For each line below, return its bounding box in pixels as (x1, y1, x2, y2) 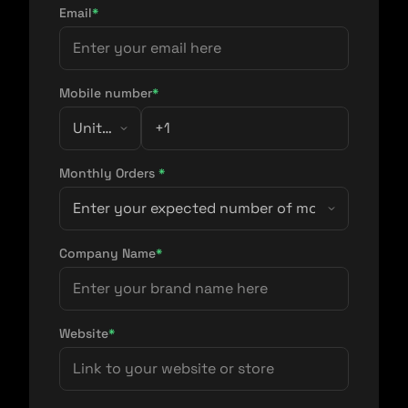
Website (59, 324, 108, 342)
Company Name (59, 244, 156, 261)
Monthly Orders (59, 164, 158, 181)
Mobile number (59, 84, 152, 101)
